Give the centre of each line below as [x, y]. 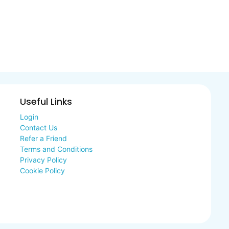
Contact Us [38, 128]
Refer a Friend [43, 138]
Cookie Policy [42, 170]
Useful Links [46, 102]
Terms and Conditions [56, 149]
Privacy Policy [43, 160]
